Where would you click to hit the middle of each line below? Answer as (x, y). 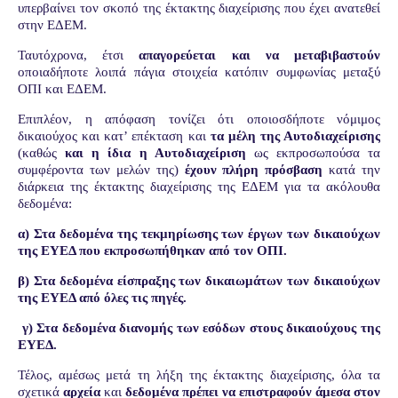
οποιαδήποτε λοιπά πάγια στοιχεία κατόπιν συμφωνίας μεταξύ (199, 72)
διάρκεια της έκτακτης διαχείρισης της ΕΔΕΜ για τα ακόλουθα (199, 186)
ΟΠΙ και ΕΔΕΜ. (62, 88)
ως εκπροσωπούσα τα (313, 152)
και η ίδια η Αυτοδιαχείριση (155, 152)
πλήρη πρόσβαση (273, 169)
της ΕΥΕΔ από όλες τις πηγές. (102, 297)
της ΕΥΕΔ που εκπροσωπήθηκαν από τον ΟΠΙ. (152, 250)
